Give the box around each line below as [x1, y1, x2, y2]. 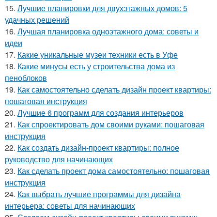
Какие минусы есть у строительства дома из [17, 60, 175, 72]
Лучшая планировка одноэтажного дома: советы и [17, 25, 199, 37]
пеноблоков [5, 72, 47, 83]
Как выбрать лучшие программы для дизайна [17, 188, 181, 200]
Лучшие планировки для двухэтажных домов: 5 [17, 2, 187, 14]
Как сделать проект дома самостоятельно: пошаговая [17, 165, 210, 176]
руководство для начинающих [5, 153, 113, 165]
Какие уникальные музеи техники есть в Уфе [17, 48, 178, 60]
